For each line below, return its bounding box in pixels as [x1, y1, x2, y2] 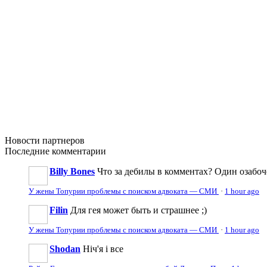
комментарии [49, 145, 106, 156]
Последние [5, 145, 49, 156]
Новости [5, 135, 40, 145]
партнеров [40, 135, 85, 145]
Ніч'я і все [83, 243, 123, 254]
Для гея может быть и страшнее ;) [70, 204, 207, 215]
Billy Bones [49, 166, 95, 176]
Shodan [49, 243, 80, 254]
